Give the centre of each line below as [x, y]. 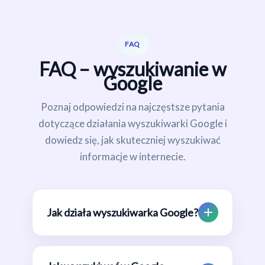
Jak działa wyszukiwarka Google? [122, 213]
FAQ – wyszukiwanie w [132, 69]
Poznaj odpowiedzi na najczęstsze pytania [132, 107]
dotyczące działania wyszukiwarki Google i [132, 124]
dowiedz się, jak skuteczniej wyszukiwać [132, 140]
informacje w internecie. [132, 157]
